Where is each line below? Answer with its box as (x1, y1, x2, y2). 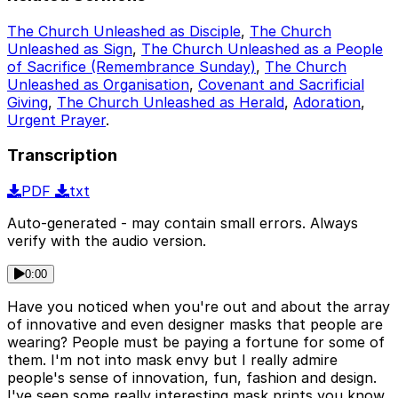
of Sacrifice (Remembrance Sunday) (7, 57, 256, 76)
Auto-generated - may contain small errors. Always (7, 214, 358, 233)
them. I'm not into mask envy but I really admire (7, 351, 338, 370)
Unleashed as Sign (7, 39, 132, 58)
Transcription (7, 145, 117, 166)
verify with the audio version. (7, 232, 206, 251)
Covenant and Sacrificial (198, 75, 364, 93)
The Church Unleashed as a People (141, 39, 383, 58)
